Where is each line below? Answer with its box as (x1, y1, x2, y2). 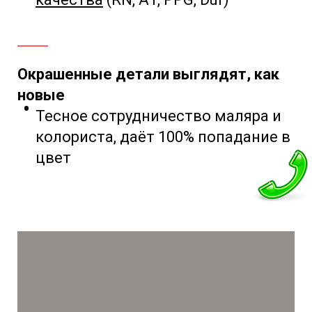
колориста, (36, 128, 120, 146)
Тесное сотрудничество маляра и (36, 107, 281, 125)
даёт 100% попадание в (120, 128, 290, 146)
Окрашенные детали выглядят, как (17, 65, 279, 84)
